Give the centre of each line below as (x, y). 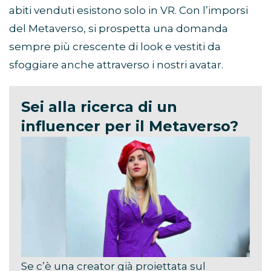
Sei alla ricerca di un (99, 107)
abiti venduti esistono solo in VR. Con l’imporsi (129, 11)
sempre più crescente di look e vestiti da (115, 47)
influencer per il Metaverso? (130, 126)
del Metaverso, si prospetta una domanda (119, 29)
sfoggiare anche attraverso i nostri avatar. (116, 65)
